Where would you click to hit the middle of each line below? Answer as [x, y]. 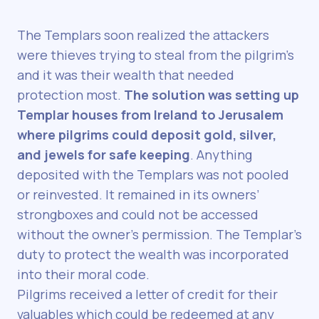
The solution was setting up [211, 95]
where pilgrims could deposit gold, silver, [147, 135]
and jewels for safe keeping [104, 155]
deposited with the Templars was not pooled [153, 175]
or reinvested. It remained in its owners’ [138, 195]
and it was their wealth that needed [126, 75]
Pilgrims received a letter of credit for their [147, 294]
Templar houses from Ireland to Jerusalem [150, 115]
